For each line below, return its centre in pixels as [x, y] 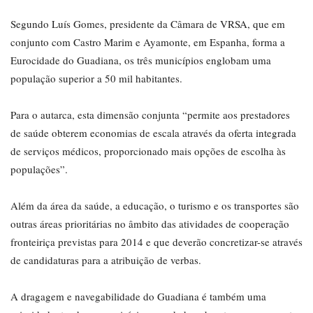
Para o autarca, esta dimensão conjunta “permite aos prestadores [150, 115]
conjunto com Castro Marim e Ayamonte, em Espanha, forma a [148, 42]
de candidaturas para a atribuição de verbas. [106, 260]
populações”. [39, 169]
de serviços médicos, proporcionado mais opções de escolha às [148, 151]
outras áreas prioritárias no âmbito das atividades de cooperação [150, 224]
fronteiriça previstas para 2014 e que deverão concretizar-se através [156, 242]
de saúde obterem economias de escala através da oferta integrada [153, 133]
